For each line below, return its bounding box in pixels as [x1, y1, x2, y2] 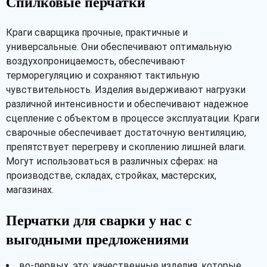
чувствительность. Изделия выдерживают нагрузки [6, 84, 246, 95]
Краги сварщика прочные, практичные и [6, 27, 188, 38]
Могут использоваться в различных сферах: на [6, 156, 218, 167]
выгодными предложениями [6, 232, 189, 247]
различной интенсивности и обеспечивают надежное [6, 98, 249, 110]
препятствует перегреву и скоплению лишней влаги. [6, 141, 246, 153]
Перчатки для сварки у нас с [6, 213, 192, 228]
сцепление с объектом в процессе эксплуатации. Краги [6, 113, 259, 124]
